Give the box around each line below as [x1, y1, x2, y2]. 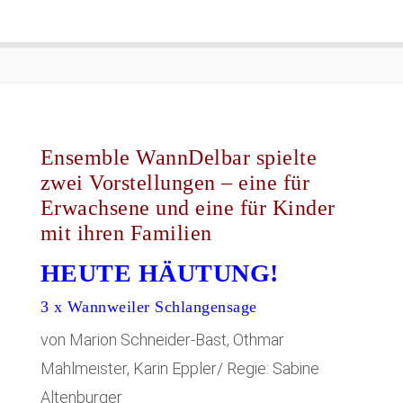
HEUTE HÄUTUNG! [40, 258, 279, 287]
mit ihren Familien [40, 220, 212, 245]
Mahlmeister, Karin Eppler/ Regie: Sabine [40, 359, 319, 379]
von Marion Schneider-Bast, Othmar [40, 330, 284, 350]
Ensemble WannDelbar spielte [40, 145, 318, 169]
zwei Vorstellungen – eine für [40, 170, 310, 194]
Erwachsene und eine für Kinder [40, 195, 336, 219]
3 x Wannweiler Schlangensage [40, 297, 257, 316]
